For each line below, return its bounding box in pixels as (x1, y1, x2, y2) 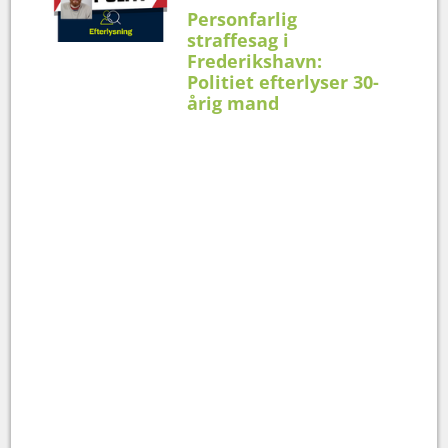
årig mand (187, 90, 280, 115)
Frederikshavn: (187, 48, 323, 73)
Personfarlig (187, 6, 298, 31)
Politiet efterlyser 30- (187, 69, 380, 94)
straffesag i (187, 27, 290, 52)
